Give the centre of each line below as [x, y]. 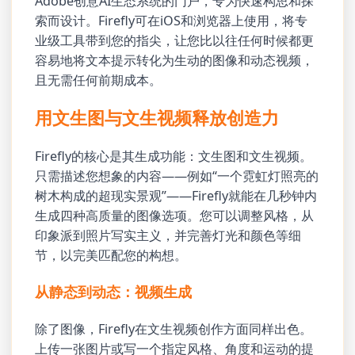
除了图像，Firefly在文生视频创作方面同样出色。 [174, 329]
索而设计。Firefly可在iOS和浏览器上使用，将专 [172, 20]
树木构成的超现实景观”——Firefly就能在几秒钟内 [176, 195]
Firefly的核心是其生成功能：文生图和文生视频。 [174, 156]
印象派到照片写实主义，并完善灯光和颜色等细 [168, 235]
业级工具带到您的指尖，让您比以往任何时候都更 [175, 40]
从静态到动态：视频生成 [114, 292]
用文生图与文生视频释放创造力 [157, 118]
